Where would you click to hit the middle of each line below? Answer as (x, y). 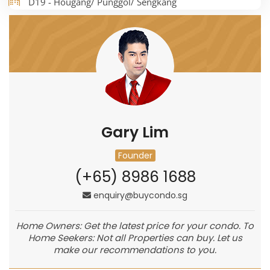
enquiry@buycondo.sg (140, 196)
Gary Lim (135, 133)
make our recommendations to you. (135, 250)
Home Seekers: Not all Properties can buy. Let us (135, 238)
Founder (135, 156)
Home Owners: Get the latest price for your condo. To (135, 226)
